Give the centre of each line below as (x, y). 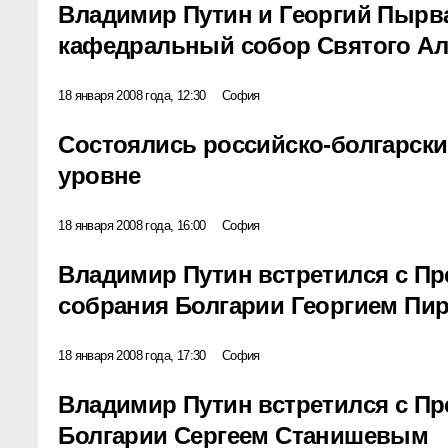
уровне (99, 175)
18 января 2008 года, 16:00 (132, 225)
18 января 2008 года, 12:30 (132, 95)
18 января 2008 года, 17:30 (132, 355)
